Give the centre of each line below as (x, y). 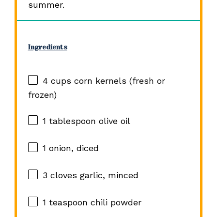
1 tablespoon (69, 121)
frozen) (42, 95)
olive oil (113, 121)
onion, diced (72, 148)
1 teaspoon (65, 202)
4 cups (57, 81)
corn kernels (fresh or (118, 81)
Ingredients (47, 47)
